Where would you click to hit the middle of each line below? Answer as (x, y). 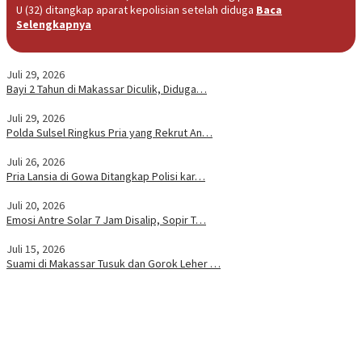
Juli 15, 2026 (36, 248)
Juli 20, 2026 (36, 205)
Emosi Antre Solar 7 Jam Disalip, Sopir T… (106, 219)
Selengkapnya (54, 24)
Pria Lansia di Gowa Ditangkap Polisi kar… (106, 176)
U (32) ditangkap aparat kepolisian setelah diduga (136, 9)
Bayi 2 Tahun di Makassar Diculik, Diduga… (107, 88)
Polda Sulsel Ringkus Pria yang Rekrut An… (109, 132)
